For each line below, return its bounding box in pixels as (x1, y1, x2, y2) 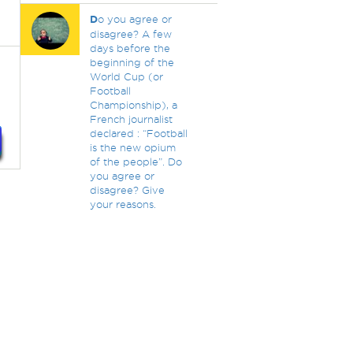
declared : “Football (89, 128, 188, 139)
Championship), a (89, 99, 177, 110)
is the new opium (89, 142, 176, 153)
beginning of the (89, 57, 174, 68)
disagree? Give (89, 184, 165, 195)
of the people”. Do (89, 156, 182, 167)
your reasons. (89, 199, 156, 210)
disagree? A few (89, 28, 172, 39)
